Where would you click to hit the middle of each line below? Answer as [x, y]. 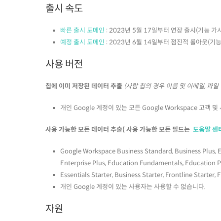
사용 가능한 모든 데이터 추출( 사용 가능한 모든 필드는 [119, 130]
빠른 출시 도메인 [82, 31]
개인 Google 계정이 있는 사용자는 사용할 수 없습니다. [133, 187]
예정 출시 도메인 [82, 42]
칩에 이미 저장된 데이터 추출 [85, 86]
